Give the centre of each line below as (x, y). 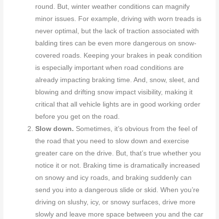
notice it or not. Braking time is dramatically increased (118, 166)
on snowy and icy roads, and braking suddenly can (114, 178)
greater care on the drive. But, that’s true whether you (118, 153)
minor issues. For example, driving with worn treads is (119, 19)
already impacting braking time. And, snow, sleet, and (118, 80)
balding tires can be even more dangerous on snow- (116, 44)
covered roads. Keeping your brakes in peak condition (119, 56)
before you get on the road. (78, 117)
